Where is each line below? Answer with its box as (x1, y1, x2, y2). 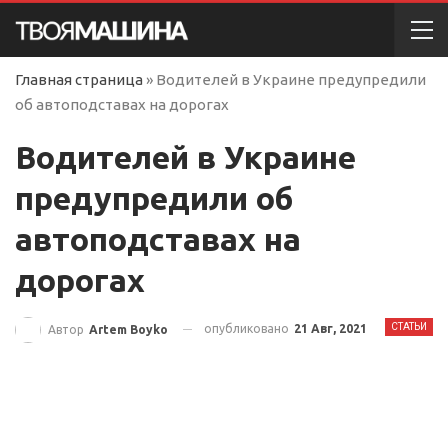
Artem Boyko (89, 322, 168, 336)
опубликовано (204, 322, 292, 335)
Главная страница (15, 71, 143, 88)
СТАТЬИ (391, 321, 427, 332)
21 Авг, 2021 (294, 322, 367, 335)
